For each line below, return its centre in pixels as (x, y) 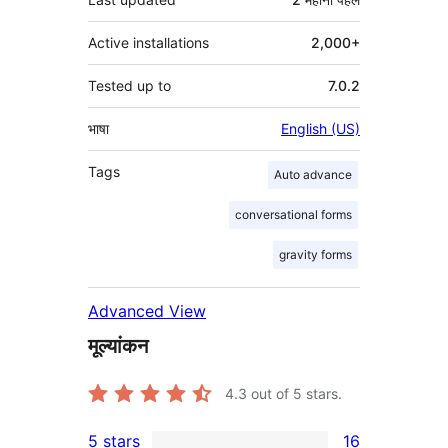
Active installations (148, 42)
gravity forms (315, 254)
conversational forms (293, 214)
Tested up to (129, 85)
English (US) (320, 128)
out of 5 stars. (294, 393)
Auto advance (313, 174)
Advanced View (147, 310)
